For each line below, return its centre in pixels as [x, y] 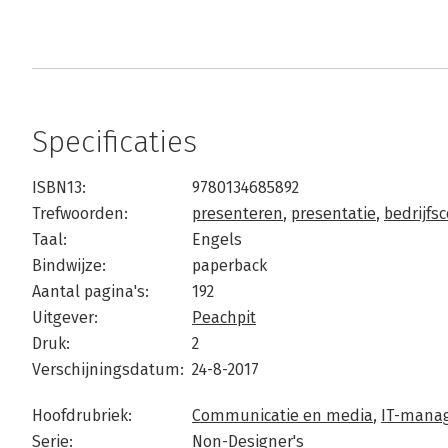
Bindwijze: [69, 265]
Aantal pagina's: [90, 291]
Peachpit [224, 317]
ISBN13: [59, 187]
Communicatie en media [282, 415]
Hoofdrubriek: [82, 415]
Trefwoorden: [80, 213]
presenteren [237, 213]
